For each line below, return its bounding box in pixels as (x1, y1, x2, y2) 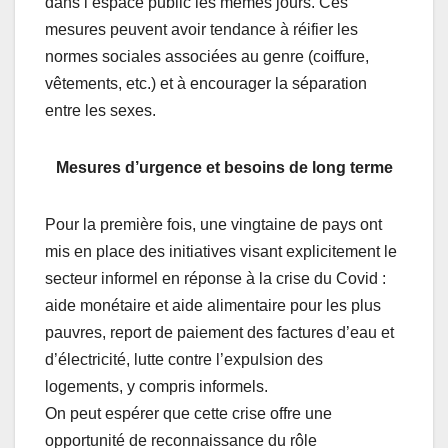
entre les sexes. (45, 101, 156, 119)
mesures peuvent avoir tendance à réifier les (45, 20, 358, 38)
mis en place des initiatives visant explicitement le (45, 242, 397, 260)
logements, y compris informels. (45, 377, 268, 395)
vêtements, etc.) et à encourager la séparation (45, 74, 367, 92)
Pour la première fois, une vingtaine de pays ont (45, 215, 382, 233)
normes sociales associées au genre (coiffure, (45, 47, 369, 65)
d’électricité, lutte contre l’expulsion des (45, 350, 323, 368)
